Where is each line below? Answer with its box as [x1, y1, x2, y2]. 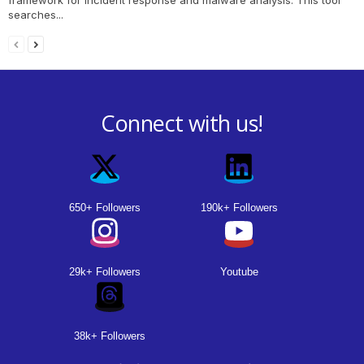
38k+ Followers [74, 329, 145, 342]
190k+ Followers [200, 201, 278, 214]
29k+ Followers [68, 265, 141, 278]
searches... [8, 7, 63, 21]
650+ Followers [68, 201, 141, 214]
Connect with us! [101, 107, 263, 138]
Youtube [219, 265, 258, 278]
